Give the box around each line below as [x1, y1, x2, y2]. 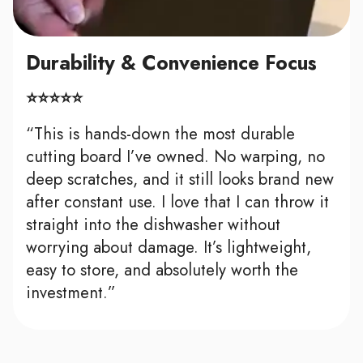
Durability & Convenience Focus [26, 49, 317, 78]
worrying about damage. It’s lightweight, [26, 235, 311, 260]
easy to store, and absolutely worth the [26, 258, 298, 283]
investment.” [26, 280, 116, 305]
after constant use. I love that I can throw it [26, 190, 329, 215]
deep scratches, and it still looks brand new [26, 167, 334, 192]
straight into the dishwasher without [26, 212, 280, 237]
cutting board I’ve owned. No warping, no [26, 144, 325, 169]
